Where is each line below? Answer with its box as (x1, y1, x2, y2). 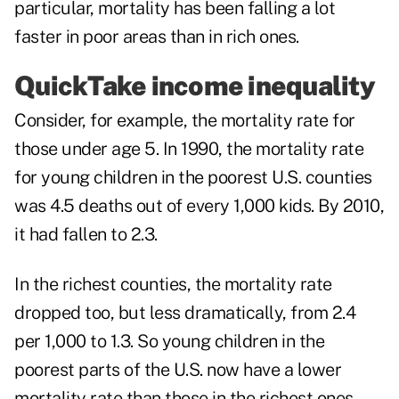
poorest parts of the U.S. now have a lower (14, 359, 341, 381)
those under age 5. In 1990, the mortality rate (14, 138, 363, 160)
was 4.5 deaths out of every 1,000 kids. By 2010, (14, 195, 384, 217)
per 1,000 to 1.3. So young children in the (14, 330, 324, 353)
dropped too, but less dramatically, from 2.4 (14, 302, 355, 324)
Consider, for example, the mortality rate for (14, 110, 355, 132)
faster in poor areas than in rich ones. (14, 26, 299, 48)
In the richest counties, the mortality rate (14, 273, 332, 296)
